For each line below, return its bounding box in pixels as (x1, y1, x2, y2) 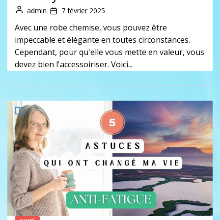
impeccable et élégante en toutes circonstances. (15, 34, 190, 46)
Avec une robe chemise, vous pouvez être (15, 22, 167, 33)
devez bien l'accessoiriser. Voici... (15, 59, 133, 70)
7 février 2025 (61, 6, 105, 16)
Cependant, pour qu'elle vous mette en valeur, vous (15, 47, 204, 58)
